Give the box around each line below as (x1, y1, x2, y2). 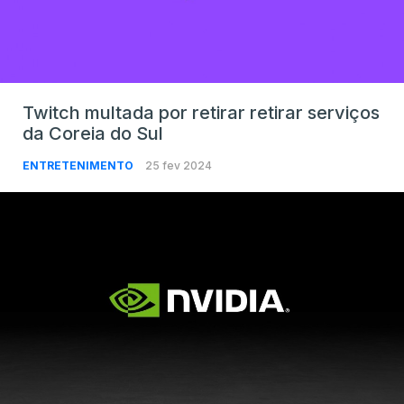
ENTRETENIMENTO (23, 158, 136, 172)
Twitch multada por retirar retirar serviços (23, 101, 380, 124)
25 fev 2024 (145, 158, 212, 172)
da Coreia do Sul (23, 122, 163, 144)
